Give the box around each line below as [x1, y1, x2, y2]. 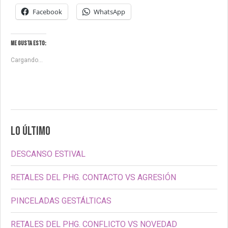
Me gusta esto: [11, 40, 46, 48]
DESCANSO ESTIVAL [11, 149, 85, 159]
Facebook [33, 7, 62, 17]
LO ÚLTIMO [11, 124, 50, 139]
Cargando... [11, 56, 43, 64]
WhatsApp [94, 7, 125, 17]
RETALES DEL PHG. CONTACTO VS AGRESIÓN [11, 173, 176, 183]
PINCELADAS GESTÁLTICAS [11, 196, 111, 206]
